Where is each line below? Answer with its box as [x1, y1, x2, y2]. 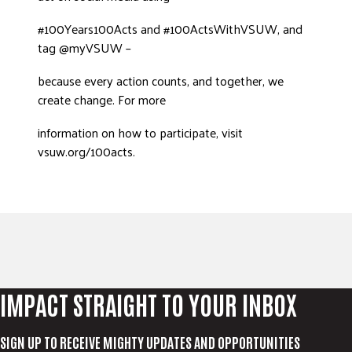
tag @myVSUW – [38, 36, 131, 60]
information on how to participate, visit [38, 121, 243, 145]
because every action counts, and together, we [38, 69, 284, 93]
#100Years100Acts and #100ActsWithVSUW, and [38, 17, 302, 41]
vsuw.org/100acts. [38, 140, 135, 163]
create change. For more [38, 88, 166, 112]
